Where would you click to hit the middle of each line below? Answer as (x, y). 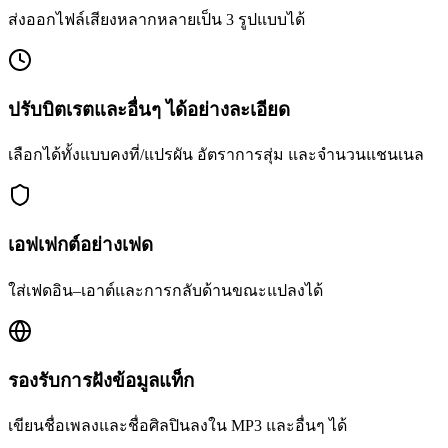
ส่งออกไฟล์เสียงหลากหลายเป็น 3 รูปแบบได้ (156, 20)
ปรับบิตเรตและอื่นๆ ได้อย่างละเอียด (149, 109)
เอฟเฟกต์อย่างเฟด (80, 245)
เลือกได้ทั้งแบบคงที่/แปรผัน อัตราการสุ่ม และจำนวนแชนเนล (216, 155)
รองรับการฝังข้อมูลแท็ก (101, 380)
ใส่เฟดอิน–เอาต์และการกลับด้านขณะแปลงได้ (165, 290)
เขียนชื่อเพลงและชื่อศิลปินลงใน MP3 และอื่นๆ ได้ (177, 426)
